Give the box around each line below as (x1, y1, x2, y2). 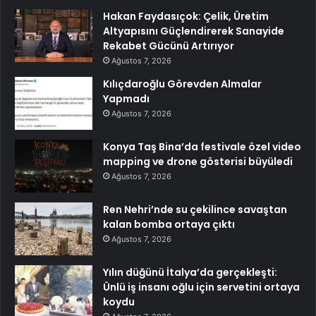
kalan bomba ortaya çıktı (103, 217, 235, 231)
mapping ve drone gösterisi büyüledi (103, 154, 293, 169)
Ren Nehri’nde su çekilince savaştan (103, 202, 287, 217)
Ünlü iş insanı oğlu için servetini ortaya (103, 279, 300, 294)
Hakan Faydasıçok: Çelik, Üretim (103, 8, 269, 23)
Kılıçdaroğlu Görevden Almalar (103, 76, 262, 91)
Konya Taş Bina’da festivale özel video (103, 139, 301, 154)
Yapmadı (103, 91, 150, 106)
